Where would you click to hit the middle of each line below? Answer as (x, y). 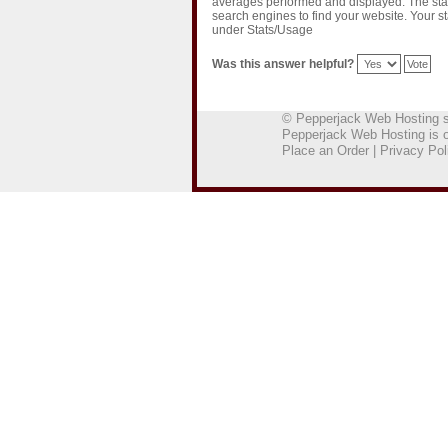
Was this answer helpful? (283, 64)
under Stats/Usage (262, 30)
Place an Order (325, 150)
